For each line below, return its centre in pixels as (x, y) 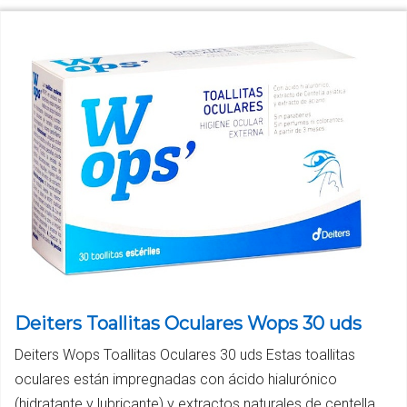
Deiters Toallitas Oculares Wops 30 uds (188, 323)
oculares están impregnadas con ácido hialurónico (176, 379)
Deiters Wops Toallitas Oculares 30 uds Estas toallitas (185, 354)
